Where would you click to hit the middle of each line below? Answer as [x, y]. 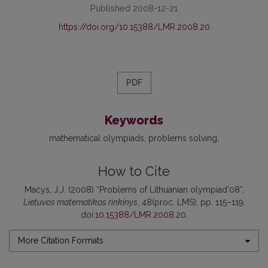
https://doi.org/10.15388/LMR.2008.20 [134, 27]
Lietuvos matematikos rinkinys [80, 202]
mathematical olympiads [97, 138]
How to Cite [134, 172]
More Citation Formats [61, 241]
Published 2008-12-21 [134, 8]
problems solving [183, 138]
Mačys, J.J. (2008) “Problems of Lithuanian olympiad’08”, [134, 190]
